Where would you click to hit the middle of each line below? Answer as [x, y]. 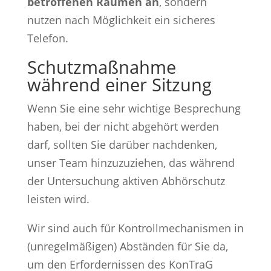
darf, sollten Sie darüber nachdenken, [122, 144]
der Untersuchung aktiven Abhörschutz [126, 181]
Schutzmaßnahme [101, 67]
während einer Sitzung [119, 84]
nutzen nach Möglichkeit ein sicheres [121, 20]
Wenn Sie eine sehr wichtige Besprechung [134, 108]
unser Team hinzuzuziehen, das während [131, 162]
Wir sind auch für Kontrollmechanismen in [135, 228]
